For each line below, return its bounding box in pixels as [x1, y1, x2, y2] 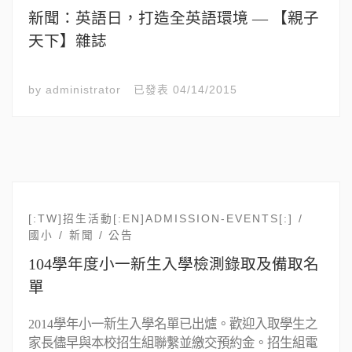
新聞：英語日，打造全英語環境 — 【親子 [27, 9, 319, 27]
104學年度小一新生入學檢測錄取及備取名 [27, 255, 319, 273]
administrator [45, 84, 121, 97]
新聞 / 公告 [69, 229, 134, 241]
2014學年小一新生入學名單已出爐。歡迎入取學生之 [27, 316, 317, 332]
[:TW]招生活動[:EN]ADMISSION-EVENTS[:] [27, 213, 293, 225]
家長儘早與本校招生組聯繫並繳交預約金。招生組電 [27, 335, 317, 350]
